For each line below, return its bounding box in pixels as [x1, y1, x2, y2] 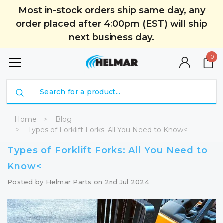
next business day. [69, 32, 154, 43]
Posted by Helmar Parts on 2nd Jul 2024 [7, 178, 149, 186]
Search [15, 81, 39, 90]
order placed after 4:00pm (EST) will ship [16, 18, 207, 29]
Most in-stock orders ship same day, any [18, 5, 205, 16]
